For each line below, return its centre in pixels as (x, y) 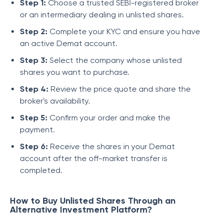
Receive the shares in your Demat (111, 146)
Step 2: (34, 31)
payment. (37, 130)
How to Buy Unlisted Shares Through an (93, 201)
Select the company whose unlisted (115, 60)
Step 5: (34, 118)
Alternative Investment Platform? (81, 210)
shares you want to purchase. (75, 72)
